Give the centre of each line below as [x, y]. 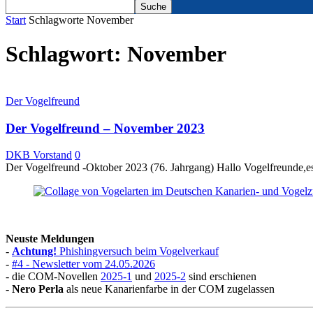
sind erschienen [221, 277]
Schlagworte [56, 20]
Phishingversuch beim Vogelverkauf [138, 252]
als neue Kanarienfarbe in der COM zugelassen [169, 289]
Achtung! [34, 252]
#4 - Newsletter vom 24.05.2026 [83, 264]
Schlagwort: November [116, 54]
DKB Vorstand [39, 155]
